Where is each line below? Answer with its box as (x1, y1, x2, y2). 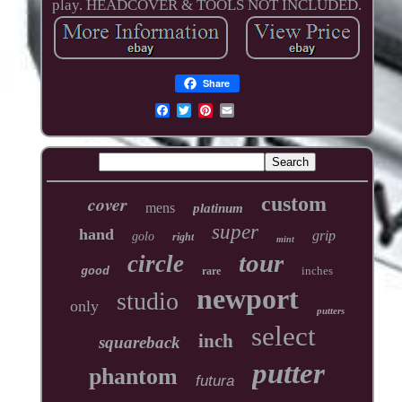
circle (127, 249, 185, 277)
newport (196, 282, 299, 315)
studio (116, 286, 179, 315)
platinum (192, 200, 243, 215)
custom (260, 191, 327, 215)
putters (316, 304, 345, 316)
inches (301, 263, 334, 277)
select (250, 319, 316, 352)
